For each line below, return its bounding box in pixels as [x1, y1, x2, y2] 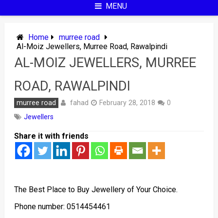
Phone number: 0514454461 [14, 202, 110, 211]
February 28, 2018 [99, 99, 155, 107]
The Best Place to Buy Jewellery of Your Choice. [14, 185, 178, 194]
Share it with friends [14, 131, 89, 141]
